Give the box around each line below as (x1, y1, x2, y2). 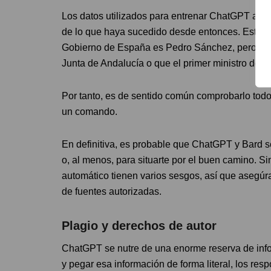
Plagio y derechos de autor (62, 218, 217, 232)
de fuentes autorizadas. (62, 186, 162, 197)
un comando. (62, 106, 117, 117)
